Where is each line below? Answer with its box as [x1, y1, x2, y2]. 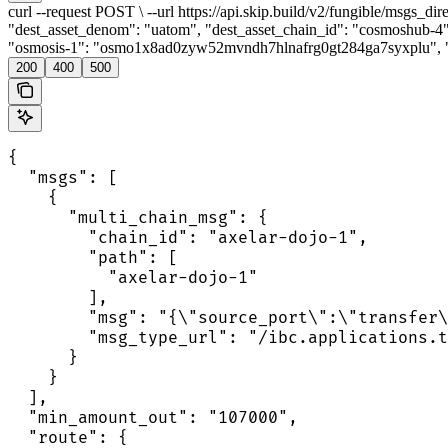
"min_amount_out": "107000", [8, 407, 298, 428]
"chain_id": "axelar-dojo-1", [8, 227, 368, 248]
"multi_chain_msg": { [8, 207, 268, 228]
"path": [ [8, 247, 178, 268]
